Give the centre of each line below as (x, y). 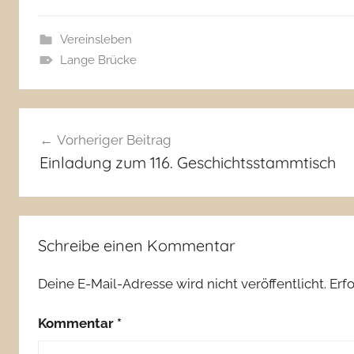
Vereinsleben (96, 40)
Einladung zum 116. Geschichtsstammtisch (187, 162)
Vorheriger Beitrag (114, 139)
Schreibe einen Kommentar (137, 246)
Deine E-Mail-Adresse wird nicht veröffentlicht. (182, 284)
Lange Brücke (98, 60)
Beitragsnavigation (112, 122)
